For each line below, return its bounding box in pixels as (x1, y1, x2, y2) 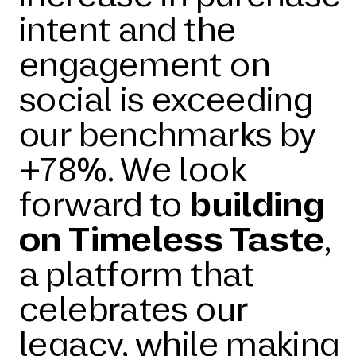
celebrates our (19, 288, 248, 331)
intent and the (19, 8, 237, 51)
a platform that (19, 253, 255, 296)
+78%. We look (19, 148, 246, 191)
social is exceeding (19, 78, 314, 121)
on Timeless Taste (19, 218, 325, 261)
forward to (19, 183, 183, 226)
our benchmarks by (19, 113, 316, 156)
